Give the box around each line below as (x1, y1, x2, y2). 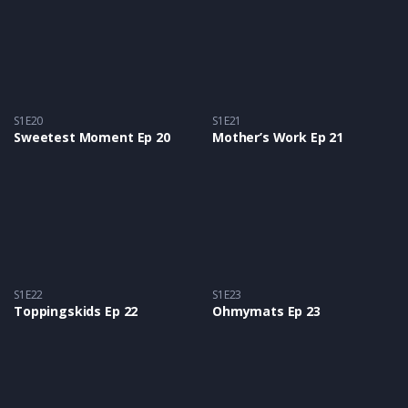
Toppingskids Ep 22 (14, 301, 138, 320)
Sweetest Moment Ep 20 (14, 128, 170, 147)
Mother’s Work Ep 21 (212, 128, 344, 147)
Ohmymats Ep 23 (212, 301, 321, 320)
